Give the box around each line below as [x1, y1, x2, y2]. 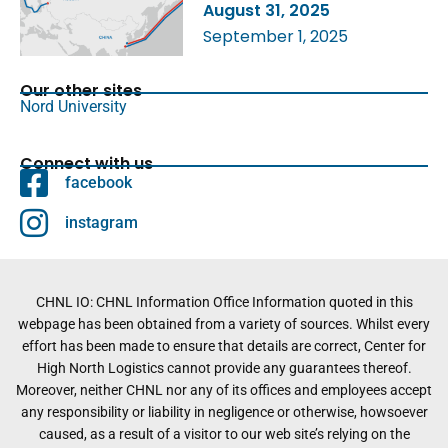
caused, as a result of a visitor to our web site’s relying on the [38, 425, 410, 442]
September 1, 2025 [203, 24, 349, 48]
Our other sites [20, 78, 142, 102]
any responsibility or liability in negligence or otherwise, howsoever [20, 403, 428, 420]
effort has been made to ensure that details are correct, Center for [22, 337, 426, 354]
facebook [65, 173, 132, 193]
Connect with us [20, 151, 153, 175]
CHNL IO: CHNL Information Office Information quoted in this [35, 293, 413, 310]
